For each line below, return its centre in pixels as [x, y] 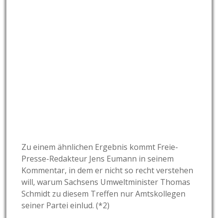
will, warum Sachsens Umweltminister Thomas [106, 182]
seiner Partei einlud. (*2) [66, 206]
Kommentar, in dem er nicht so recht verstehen [108, 171]
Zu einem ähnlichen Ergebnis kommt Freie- [100, 147]
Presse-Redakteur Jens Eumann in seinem [98, 159]
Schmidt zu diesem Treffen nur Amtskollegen [104, 194]
